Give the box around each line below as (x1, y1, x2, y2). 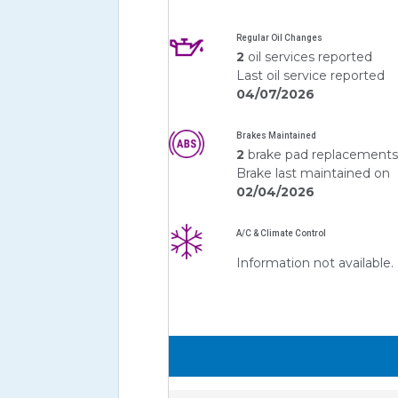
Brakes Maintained (236, 130, 317, 140)
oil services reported (248, 48, 373, 65)
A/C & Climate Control (236, 227, 327, 238)
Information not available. (236, 254, 394, 271)
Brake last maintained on (236, 164, 391, 181)
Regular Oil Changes (236, 32, 323, 43)
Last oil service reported (236, 67, 386, 84)
